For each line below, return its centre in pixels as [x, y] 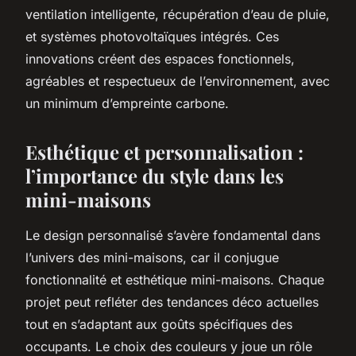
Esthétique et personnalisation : [164, 151]
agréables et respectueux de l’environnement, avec [178, 81]
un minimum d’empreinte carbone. [127, 103]
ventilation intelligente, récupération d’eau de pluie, [178, 14]
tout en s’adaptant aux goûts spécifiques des [159, 324]
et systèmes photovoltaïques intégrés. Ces [152, 36]
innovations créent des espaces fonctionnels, [160, 58]
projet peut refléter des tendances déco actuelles [172, 302]
